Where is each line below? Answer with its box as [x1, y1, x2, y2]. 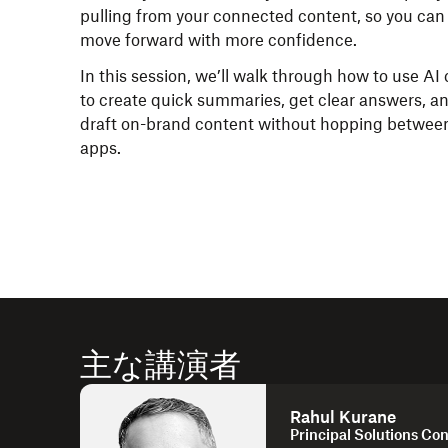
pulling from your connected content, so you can [80, 6, 445, 26]
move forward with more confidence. [80, 30, 357, 50]
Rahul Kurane [290, 407, 396, 427]
